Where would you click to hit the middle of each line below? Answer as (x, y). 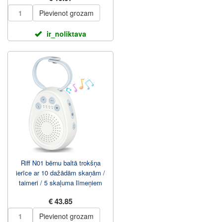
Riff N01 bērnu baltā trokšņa (60, 163)
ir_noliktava (66, 34)
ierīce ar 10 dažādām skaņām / (60, 173)
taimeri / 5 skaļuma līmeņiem (60, 183)
